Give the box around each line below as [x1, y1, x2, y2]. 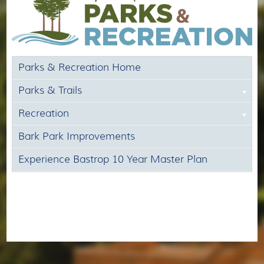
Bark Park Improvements [18, 130, 135, 142]
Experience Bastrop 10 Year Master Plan [18, 153, 207, 165]
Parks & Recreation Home [18, 61, 141, 73]
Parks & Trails [18, 84, 82, 96]
